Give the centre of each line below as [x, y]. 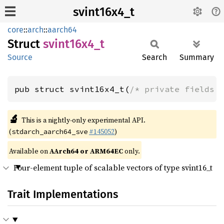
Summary [197, 57]
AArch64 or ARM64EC [86, 151]
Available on [29, 151]
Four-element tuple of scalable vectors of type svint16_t [113, 167]
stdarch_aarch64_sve [49, 131]
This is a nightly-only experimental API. [83, 120]
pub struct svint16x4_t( [72, 89]
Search [154, 57]
